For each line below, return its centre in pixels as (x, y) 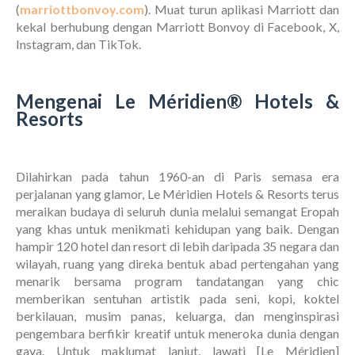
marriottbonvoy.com (82, 10)
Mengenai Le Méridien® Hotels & (177, 101)
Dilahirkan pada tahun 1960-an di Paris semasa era (177, 177)
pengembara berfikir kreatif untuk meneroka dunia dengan (177, 334)
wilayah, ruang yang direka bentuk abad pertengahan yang (177, 264)
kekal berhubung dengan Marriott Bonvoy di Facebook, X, (177, 27)
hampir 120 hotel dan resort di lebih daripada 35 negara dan (177, 246)
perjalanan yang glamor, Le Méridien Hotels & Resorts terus (177, 194)
